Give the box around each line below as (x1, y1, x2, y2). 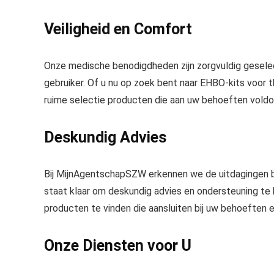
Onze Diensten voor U (44, 237, 191, 254)
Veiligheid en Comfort (44, 20, 192, 38)
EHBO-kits (200, 77, 245, 89)
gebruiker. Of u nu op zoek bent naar (44, 77, 200, 89)
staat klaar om (44, 185, 108, 197)
